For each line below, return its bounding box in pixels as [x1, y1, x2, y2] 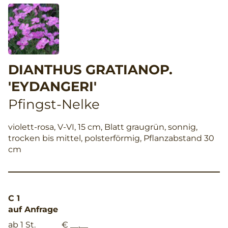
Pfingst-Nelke [8, 96, 100, 113]
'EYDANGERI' [8, 78, 97, 95]
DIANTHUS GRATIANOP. [8, 62, 173, 78]
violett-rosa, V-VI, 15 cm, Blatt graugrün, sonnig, [8, 122, 197, 132]
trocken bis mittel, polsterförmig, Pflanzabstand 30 [8, 133, 214, 144]
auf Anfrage [8, 205, 58, 215]
